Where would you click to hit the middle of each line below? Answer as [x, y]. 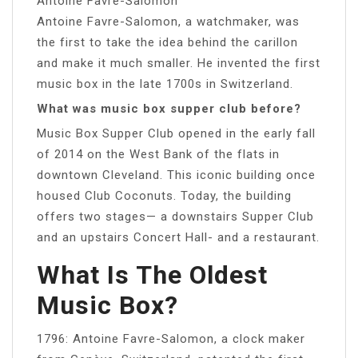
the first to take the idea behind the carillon [167, 42]
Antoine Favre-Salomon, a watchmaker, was [168, 21]
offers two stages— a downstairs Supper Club [175, 216]
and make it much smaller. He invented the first [179, 63]
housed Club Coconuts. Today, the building [164, 195]
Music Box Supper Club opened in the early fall [176, 133]
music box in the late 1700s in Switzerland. [165, 84]
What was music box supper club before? [169, 108]
